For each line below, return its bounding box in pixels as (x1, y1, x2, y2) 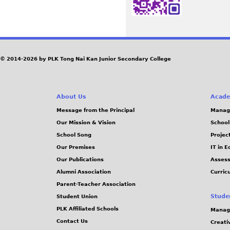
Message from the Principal (56, 107, 135, 113)
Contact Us (56, 218, 88, 224)
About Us (56, 93, 86, 100)
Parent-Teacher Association (56, 181, 136, 187)
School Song (56, 131, 91, 138)
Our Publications (56, 156, 104, 162)
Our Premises (56, 144, 95, 150)
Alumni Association (56, 168, 111, 175)
